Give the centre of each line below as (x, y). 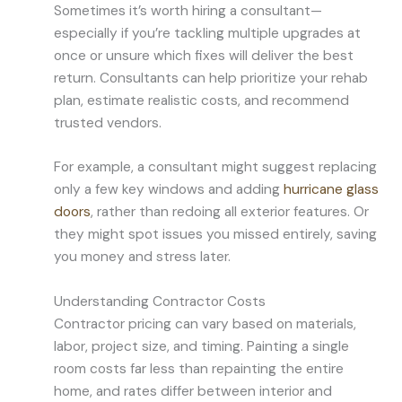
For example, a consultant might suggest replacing (215, 167)
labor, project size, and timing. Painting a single (201, 347)
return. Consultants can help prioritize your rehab (211, 78)
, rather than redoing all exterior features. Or (230, 212)
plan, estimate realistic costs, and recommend (201, 100)
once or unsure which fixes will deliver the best (204, 55)
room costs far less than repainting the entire (199, 369)
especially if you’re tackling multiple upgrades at (207, 33)
